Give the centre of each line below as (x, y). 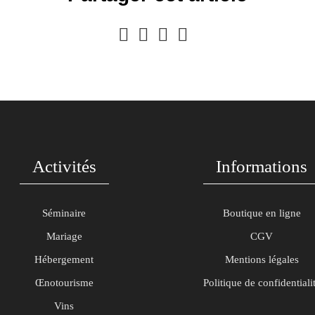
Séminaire (64, 213)
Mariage (64, 237)
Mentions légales (262, 260)
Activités (64, 167)
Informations (262, 167)
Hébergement (64, 260)
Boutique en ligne (262, 213)
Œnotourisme (64, 283)
